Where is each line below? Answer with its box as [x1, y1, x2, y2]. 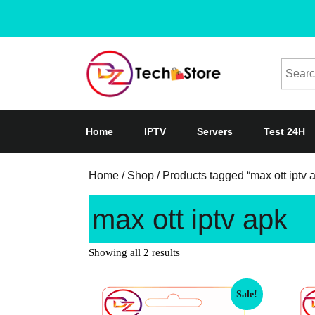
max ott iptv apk [92, 204, 288, 236]
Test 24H [264, 126, 305, 138]
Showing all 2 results [89, 247, 180, 259]
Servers [197, 126, 233, 138]
